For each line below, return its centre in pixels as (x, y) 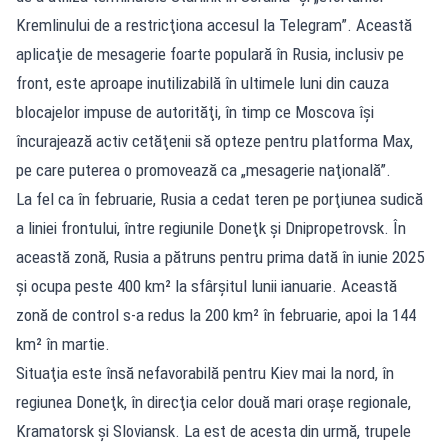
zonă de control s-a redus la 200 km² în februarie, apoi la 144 (216, 314)
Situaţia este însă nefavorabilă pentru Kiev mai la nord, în (205, 372)
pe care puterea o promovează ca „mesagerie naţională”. (203, 169)
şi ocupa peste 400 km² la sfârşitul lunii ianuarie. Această (206, 285)
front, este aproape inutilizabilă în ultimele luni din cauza (202, 82)
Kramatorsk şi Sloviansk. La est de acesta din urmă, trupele (213, 430)
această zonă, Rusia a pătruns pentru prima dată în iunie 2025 (220, 256)
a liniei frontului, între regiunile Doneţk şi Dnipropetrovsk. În (211, 227)
